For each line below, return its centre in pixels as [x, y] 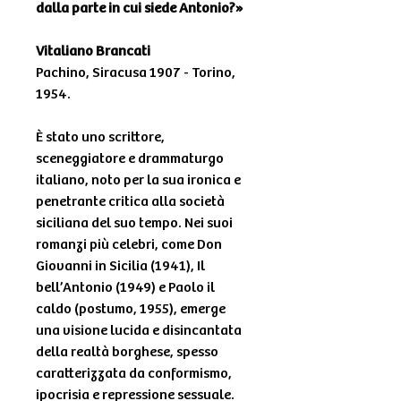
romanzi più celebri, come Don [129, 244]
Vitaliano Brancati [93, 51]
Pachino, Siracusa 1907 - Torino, [136, 73]
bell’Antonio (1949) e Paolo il [125, 287]
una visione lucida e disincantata [139, 330]
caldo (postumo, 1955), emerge [131, 309]
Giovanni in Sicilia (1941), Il [120, 266]
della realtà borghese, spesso [127, 352]
